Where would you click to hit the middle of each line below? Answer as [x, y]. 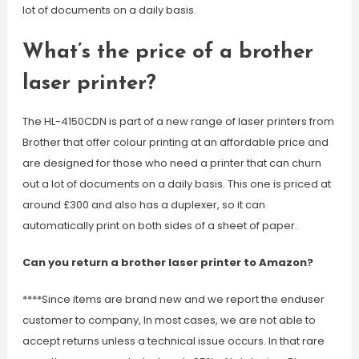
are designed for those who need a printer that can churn [171, 163]
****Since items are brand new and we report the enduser [173, 299]
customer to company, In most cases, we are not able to [169, 320]
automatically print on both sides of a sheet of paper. [159, 226]
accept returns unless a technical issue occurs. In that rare [173, 341]
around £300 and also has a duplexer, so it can [143, 205]
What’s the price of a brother [167, 52]
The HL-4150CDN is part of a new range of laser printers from [178, 121]
